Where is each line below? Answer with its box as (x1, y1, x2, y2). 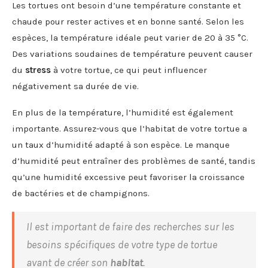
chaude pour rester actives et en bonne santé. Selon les (12, 16, 244, 27)
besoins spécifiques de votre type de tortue (26, 237, 217, 251)
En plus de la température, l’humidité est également (12, 106, 233, 118)
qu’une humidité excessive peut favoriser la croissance (12, 171, 245, 182)
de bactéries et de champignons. (12, 187, 150, 199)
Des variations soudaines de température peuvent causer (12, 48, 252, 59)
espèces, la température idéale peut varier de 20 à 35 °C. (12, 32, 248, 43)
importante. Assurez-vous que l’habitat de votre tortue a (12, 123, 247, 134)
